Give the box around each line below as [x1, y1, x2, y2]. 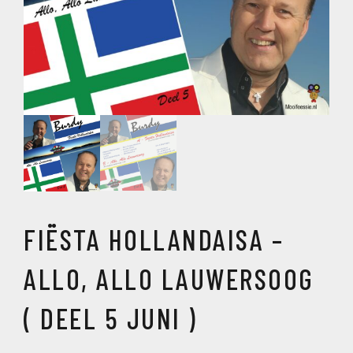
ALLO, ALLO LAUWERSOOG [24, 261, 314, 295]
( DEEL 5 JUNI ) [24, 300, 198, 335]
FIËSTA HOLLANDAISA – [24, 221, 284, 256]
